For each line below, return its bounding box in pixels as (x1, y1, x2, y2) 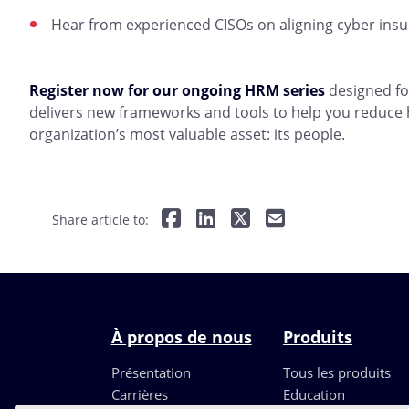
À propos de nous (110, 326, 252, 349)
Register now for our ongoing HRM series (29, 80, 325, 101)
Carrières (110, 385, 168, 404)
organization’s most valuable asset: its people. (29, 124, 345, 145)
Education (283, 385, 346, 404)
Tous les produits (283, 363, 392, 383)
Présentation (110, 363, 191, 383)
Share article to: (52, 211, 149, 229)
